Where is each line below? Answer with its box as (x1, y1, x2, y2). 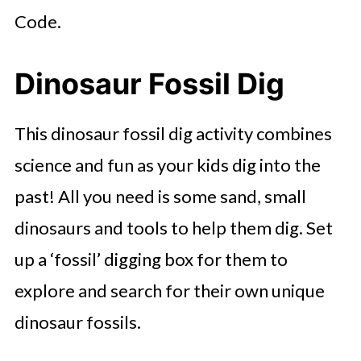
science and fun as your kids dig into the (14, 153, 321, 176)
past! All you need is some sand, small (14, 185, 306, 207)
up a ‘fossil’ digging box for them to (14, 247, 288, 270)
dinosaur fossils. (14, 310, 141, 333)
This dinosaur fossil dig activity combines (14, 122, 332, 144)
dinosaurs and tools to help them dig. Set (14, 216, 333, 239)
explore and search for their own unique (14, 279, 325, 301)
